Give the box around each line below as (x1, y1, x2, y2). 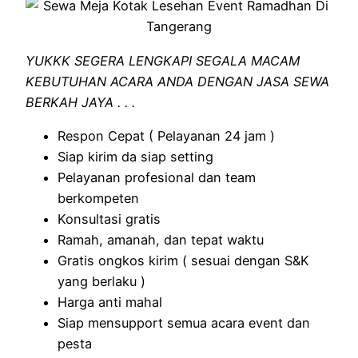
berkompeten (58, 190, 139, 207)
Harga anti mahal (58, 294, 162, 311)
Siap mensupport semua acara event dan (58, 315, 310, 332)
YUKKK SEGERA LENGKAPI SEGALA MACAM (26, 52, 300, 69)
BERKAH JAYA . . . (26, 93, 135, 110)
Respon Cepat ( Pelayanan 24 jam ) (58, 128, 275, 145)
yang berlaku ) (58, 273, 145, 290)
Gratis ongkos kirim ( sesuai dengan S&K (58, 253, 309, 269)
